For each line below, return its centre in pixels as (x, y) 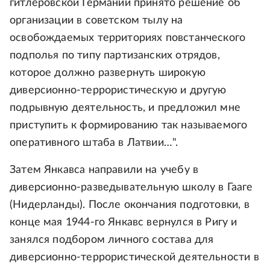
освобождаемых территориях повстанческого (128, 38)
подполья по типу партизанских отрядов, (115, 55)
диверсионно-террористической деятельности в (134, 257)
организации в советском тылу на (96, 20)
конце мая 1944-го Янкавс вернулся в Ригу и (124, 222)
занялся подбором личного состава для (112, 240)
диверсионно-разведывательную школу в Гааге (131, 187)
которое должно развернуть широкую (108, 73)
